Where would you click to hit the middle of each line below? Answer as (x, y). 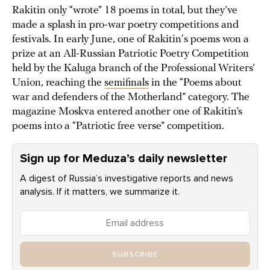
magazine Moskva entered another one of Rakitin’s (127, 112)
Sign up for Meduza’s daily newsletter (124, 159)
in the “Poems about (195, 83)
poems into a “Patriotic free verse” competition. (119, 127)
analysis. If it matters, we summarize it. (100, 192)
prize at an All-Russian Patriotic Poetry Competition (130, 54)
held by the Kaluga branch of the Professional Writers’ (133, 69)
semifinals (127, 83)
